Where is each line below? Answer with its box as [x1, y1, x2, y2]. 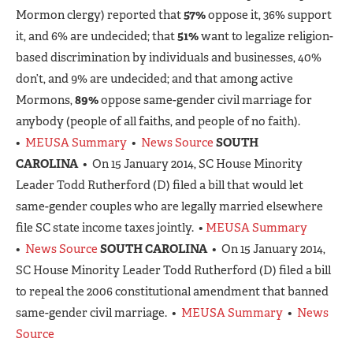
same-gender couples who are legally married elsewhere [16, 199, 323, 214]
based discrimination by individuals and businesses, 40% [16, 50, 321, 65]
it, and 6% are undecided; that [16, 28, 177, 44]
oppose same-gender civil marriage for [98, 92, 312, 108]
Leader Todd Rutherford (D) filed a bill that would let [16, 177, 303, 193]
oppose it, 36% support [206, 7, 332, 23]
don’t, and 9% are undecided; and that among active [16, 71, 293, 87]
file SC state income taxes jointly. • [16, 220, 206, 236]
